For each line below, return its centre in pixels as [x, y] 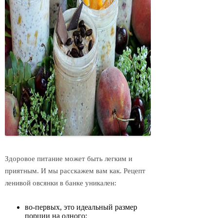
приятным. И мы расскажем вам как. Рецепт [75, 171]
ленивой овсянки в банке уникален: [61, 183]
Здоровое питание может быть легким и [69, 159]
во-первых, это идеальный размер [81, 207]
